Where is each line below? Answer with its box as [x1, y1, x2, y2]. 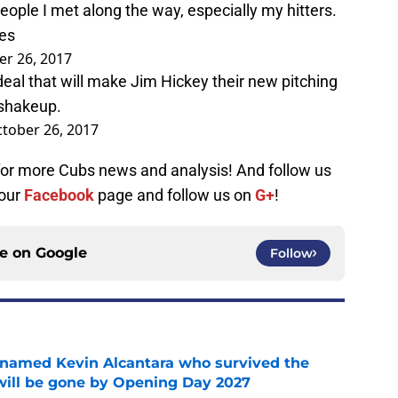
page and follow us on [94, 186, 251, 205]
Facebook [24, 186, 94, 205]
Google [36, 244, 87, 262]
